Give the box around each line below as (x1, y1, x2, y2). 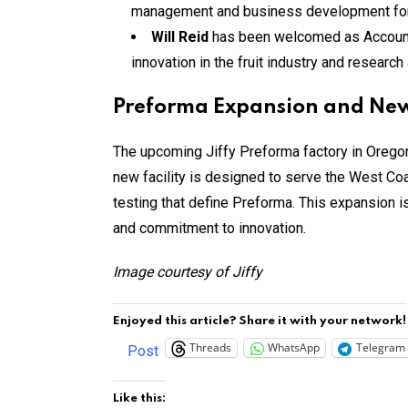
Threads (189, 340, 231, 356)
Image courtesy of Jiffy (113, 262, 262, 280)
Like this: (113, 392, 166, 404)
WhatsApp (268, 340, 320, 356)
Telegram (356, 340, 405, 356)
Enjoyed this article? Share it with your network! (113, 314, 406, 327)
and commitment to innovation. (113, 219, 306, 237)
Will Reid (151, 27, 209, 46)
